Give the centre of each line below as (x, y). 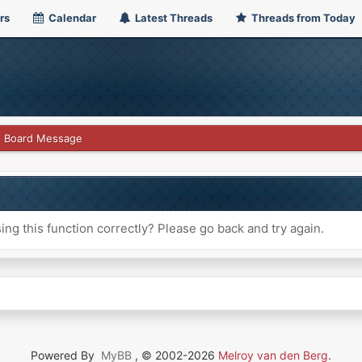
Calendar (71, 18)
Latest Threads (172, 18)
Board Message (43, 138)
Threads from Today (302, 18)
